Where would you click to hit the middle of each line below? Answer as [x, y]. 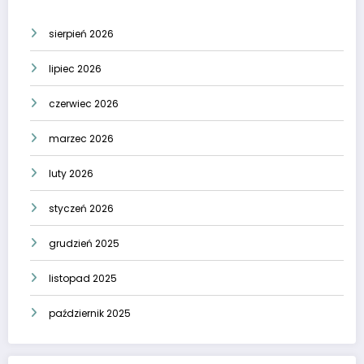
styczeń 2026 [81, 209]
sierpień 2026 [81, 34]
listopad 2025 [83, 279]
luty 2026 [71, 174]
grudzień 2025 [84, 244]
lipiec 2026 [75, 69]
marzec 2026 [81, 139]
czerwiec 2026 [84, 104]
